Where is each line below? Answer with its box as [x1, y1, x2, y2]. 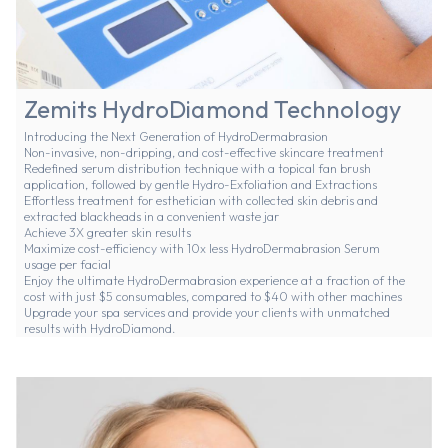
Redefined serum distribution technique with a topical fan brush [24, 161, 371, 177]
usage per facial [24, 257, 111, 273]
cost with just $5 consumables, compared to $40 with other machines [24, 289, 402, 305]
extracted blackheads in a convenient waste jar [24, 209, 279, 225]
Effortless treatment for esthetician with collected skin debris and [24, 193, 378, 209]
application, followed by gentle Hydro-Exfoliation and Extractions [24, 177, 377, 193]
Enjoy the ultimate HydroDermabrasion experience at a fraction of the [24, 273, 405, 289]
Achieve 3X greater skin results [24, 225, 191, 241]
